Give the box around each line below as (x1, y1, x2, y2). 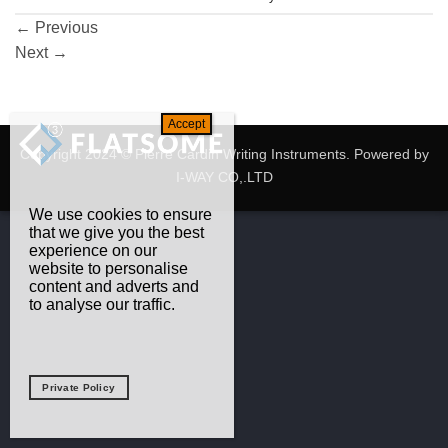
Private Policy (42, 381, 116, 393)
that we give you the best (28, 224, 204, 242)
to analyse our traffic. (28, 296, 175, 314)
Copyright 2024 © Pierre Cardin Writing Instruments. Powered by (19, 145, 429, 162)
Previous (31, 19, 98, 37)
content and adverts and (28, 278, 199, 296)
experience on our (28, 242, 157, 260)
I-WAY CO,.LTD (175, 168, 273, 185)
